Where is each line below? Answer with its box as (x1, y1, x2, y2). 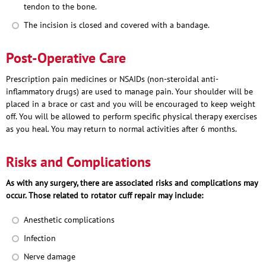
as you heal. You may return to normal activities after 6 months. (6, 123, 239, 134)
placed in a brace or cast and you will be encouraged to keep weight (6, 98, 255, 109)
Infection (24, 232, 56, 243)
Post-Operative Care (6, 48, 126, 67)
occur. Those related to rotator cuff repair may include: (6, 189, 203, 201)
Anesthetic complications (24, 214, 115, 225)
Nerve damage (24, 251, 75, 262)
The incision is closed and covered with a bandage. (24, 19, 210, 30)
